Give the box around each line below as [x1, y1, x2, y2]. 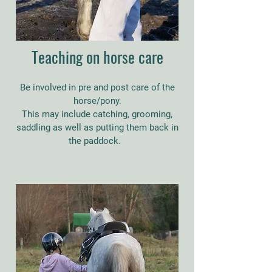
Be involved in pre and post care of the [19, 82, 175, 93]
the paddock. [69, 135, 126, 146]
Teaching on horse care [31, 45, 163, 69]
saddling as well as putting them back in [16, 122, 178, 133]
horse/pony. [73, 95, 121, 106]
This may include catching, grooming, [22, 109, 172, 120]
